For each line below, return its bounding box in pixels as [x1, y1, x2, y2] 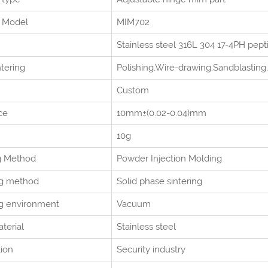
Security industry [117, 244, 185, 255]
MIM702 [117, 17, 150, 28]
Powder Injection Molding [117, 153, 222, 164]
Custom [117, 85, 149, 96]
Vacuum [117, 199, 151, 209]
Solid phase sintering [117, 176, 202, 187]
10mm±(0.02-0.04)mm [117, 108, 206, 118]
